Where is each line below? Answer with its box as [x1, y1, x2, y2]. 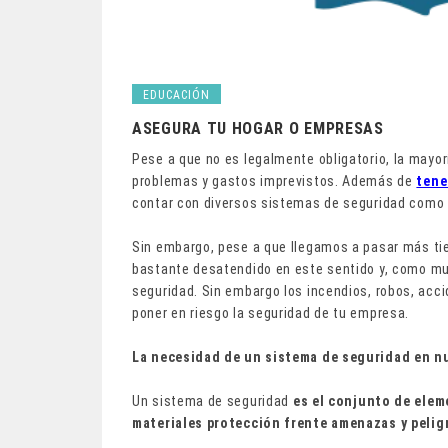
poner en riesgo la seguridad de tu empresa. [132, 304, 410, 321]
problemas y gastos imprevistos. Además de [132, 172, 417, 189]
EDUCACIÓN [143, 87, 210, 102]
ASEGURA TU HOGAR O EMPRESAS [132, 118, 384, 138]
